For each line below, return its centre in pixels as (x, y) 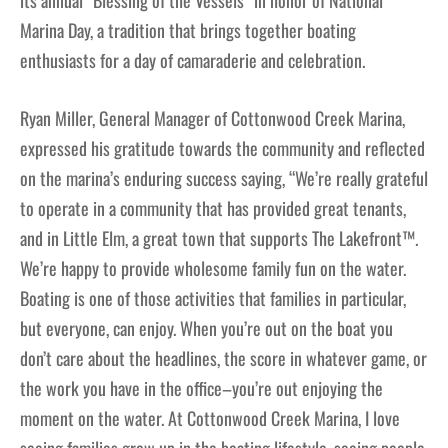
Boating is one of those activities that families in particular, (213, 298)
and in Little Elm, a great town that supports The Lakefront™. (219, 238)
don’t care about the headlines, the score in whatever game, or (223, 358)
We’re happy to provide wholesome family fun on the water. (213, 268)
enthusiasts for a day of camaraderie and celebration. (192, 60)
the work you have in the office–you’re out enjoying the (201, 388)
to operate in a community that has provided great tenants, (213, 208)
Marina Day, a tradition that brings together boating (188, 30)
